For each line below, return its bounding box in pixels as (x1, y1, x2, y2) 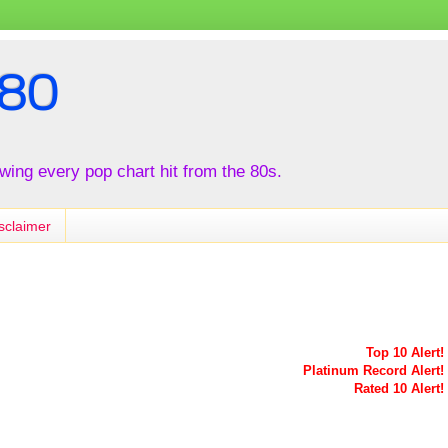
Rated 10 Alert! (354, 380, 444, 396)
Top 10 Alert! (366, 344, 444, 360)
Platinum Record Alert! (303, 362, 444, 378)
